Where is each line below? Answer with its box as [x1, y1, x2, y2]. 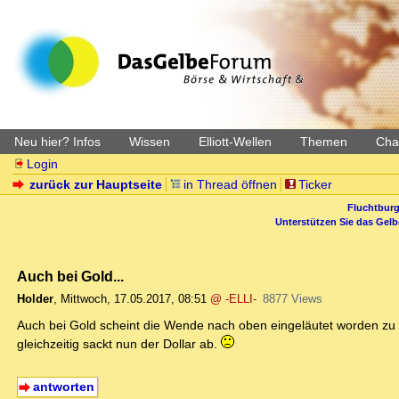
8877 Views [262, 292, 322, 306]
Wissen [129, 134, 170, 149]
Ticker [297, 177, 332, 191]
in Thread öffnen [183, 177, 277, 191]
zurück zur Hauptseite [29, 177, 163, 191]
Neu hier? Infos [14, 134, 101, 149]
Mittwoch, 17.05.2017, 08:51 [61, 292, 207, 306]
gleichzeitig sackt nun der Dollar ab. [17, 337, 221, 352]
